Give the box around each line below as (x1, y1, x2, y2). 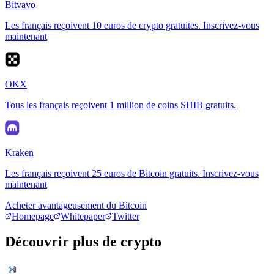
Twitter (112, 210, 139, 221)
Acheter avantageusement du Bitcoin (5, 199, 147, 210)
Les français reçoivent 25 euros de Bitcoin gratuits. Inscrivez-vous (5, 168, 259, 179)
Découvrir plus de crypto (5, 234, 161, 250)
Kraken (5, 147, 34, 158)
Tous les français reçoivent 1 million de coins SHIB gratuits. (5, 99, 236, 110)
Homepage (12, 210, 54, 221)
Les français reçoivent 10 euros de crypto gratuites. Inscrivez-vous (5, 20, 259, 31)
